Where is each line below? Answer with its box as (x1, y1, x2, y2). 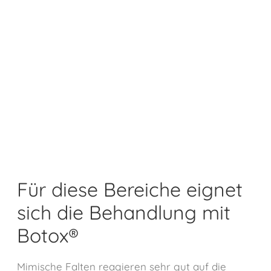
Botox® (17, 223, 79, 247)
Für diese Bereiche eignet (17, 177, 243, 201)
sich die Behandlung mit (17, 200, 230, 224)
